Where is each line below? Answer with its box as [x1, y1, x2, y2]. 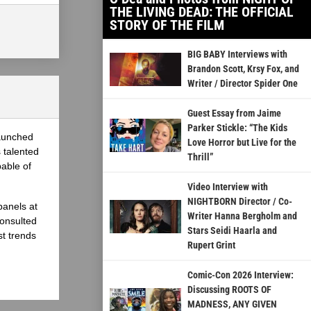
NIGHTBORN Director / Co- [187, 196, 292, 208]
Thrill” [187, 151, 213, 163]
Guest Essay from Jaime [187, 108, 281, 119]
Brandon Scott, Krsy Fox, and [187, 63, 299, 75]
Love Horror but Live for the [187, 137, 296, 149]
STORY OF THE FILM [110, 17, 224, 34]
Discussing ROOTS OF [187, 284, 271, 296]
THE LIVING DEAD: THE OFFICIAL [110, 3, 294, 21]
